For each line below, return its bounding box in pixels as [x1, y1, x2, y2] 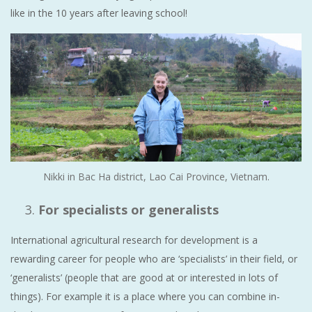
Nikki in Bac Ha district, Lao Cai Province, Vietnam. [42, 169, 270, 183]
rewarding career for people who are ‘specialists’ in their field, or [10, 251, 297, 265]
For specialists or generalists [38, 201, 219, 218]
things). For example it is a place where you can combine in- [10, 289, 280, 303]
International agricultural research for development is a [10, 233, 258, 247]
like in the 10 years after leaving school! [10, 6, 187, 19]
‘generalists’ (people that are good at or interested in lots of [10, 270, 278, 284]
